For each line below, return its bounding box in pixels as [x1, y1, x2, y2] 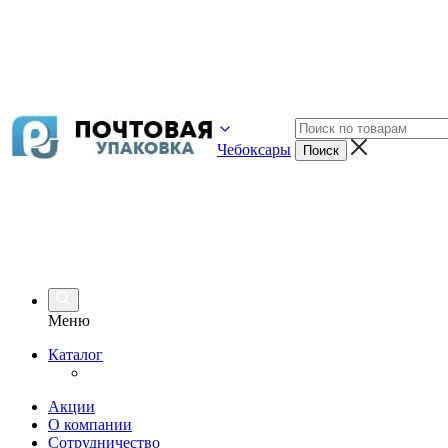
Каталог [48, 346, 103, 363]
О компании [48, 416, 132, 433]
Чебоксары [217, 141, 291, 158]
